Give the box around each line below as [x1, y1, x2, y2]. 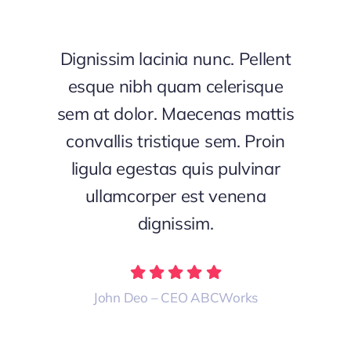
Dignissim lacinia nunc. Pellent [60, 48, 291, 71]
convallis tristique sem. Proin [66, 130, 285, 153]
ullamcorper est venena [85, 185, 266, 208]
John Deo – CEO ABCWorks [92, 289, 259, 306]
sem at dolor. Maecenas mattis [56, 103, 295, 125]
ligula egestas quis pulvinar [71, 157, 280, 180]
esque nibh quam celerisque [67, 75, 284, 98]
